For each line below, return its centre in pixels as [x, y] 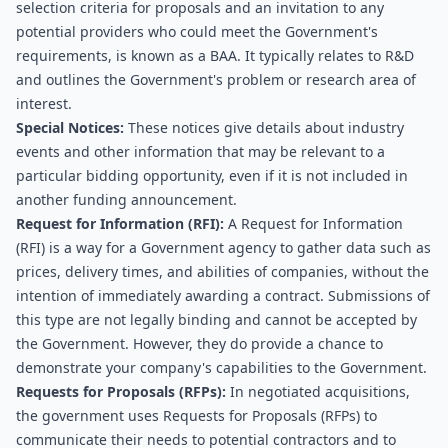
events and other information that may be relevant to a [200, 151]
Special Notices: [70, 127]
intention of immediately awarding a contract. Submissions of [223, 295]
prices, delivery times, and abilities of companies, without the [222, 271]
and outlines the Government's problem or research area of [216, 79]
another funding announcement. [126, 199]
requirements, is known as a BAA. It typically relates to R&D [215, 55]
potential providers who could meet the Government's [197, 31]
